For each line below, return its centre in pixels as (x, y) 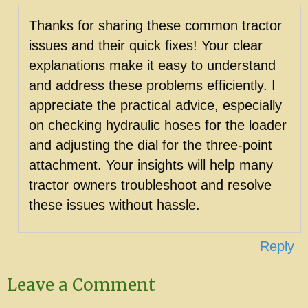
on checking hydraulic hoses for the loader (158, 125)
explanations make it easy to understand (152, 65)
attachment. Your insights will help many (151, 165)
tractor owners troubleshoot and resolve (150, 185)
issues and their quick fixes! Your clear (146, 45)
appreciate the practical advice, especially (155, 105)
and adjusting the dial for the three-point (151, 145)
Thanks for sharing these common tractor (155, 25)
